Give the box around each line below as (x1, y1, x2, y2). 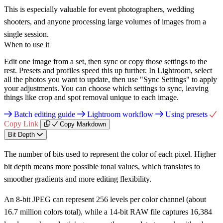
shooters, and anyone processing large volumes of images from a (4, 17, 206, 26)
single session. (4, 29, 49, 38)
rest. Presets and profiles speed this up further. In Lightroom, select (4, 66, 212, 75)
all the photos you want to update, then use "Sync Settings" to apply (4, 75, 217, 84)
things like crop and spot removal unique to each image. (4, 93, 179, 102)
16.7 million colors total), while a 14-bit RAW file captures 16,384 (4, 207, 212, 216)
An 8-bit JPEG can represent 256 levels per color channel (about (4, 195, 206, 204)
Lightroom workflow (85, 110, 155, 118)
